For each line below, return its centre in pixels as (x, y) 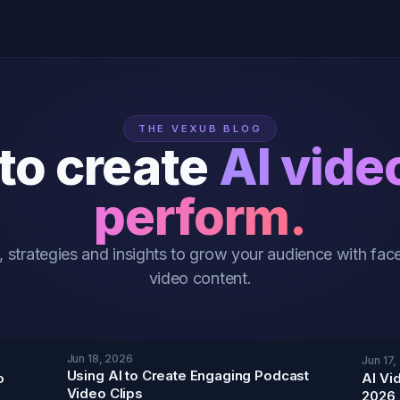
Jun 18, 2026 (100, 358)
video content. (200, 278)
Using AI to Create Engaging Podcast (188, 375)
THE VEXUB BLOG (200, 129)
